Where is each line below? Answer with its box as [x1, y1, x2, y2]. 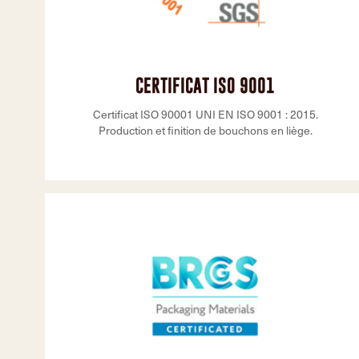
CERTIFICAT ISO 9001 [135, 75, 275, 96]
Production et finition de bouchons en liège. [98, 123, 313, 138]
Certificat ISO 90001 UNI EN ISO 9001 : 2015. [92, 107, 318, 122]
